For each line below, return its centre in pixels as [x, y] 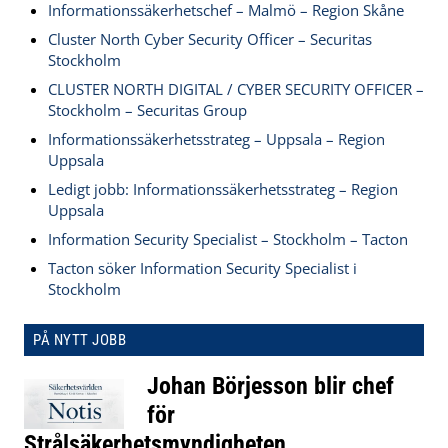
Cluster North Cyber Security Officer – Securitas [210, 38]
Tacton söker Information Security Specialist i [202, 267]
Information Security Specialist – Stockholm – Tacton [228, 238]
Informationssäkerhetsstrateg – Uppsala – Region [216, 138]
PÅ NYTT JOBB [79, 339]
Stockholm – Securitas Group [147, 109]
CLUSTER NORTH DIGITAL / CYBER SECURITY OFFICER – [236, 88]
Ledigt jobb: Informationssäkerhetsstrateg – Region [223, 188]
